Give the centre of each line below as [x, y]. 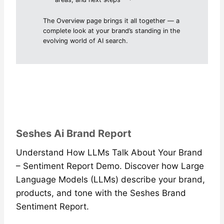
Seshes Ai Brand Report [74, 133]
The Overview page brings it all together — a [111, 20]
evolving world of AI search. [86, 40]
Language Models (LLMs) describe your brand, [110, 179]
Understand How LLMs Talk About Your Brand [109, 152]
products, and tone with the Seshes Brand [101, 193]
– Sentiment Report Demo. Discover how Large [110, 166]
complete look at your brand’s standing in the [112, 30]
